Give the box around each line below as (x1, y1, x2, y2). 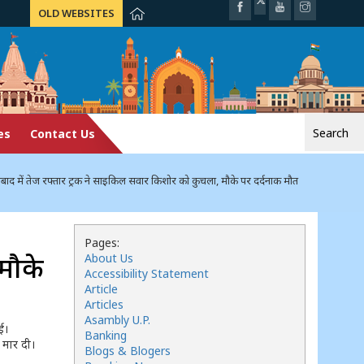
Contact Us (30, 126, 95, 141)
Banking (84, 327, 127, 343)
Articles (84, 297, 123, 312)
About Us (84, 250, 133, 266)
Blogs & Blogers (84, 343, 171, 358)
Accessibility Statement (84, 266, 209, 281)
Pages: (84, 235, 119, 250)
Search (124, 116, 164, 132)
